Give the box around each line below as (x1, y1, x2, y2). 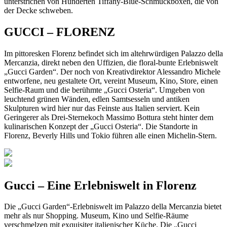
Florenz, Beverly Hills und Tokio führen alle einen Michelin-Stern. (4, 131, 217, 140)
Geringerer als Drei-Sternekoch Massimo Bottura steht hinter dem (4, 112, 213, 122)
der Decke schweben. (4, 6, 73, 15)
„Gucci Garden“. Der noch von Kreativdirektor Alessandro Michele (4, 67, 220, 76)
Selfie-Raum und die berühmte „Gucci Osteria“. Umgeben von (4, 85, 205, 94)
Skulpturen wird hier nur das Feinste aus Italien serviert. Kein (4, 103, 200, 112)
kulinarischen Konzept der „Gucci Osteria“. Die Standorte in (4, 122, 198, 131)
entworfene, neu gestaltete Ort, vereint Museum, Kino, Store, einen (4, 76, 218, 85)
